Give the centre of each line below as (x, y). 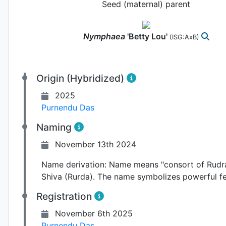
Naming (55, 127)
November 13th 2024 (96, 144)
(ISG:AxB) (185, 37)
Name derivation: (74, 164)
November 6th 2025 (94, 213)
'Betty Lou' (147, 36)
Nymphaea (104, 36)
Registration (65, 196)
